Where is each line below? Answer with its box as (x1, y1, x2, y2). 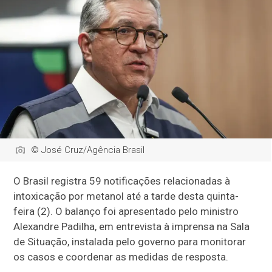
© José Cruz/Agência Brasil (31, 144, 145, 156)
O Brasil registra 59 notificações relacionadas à (13, 175, 231, 188)
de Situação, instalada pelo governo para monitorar (13, 236, 246, 248)
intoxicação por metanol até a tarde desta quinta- (13, 190, 239, 203)
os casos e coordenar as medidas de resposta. (13, 251, 229, 263)
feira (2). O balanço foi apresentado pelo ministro (13, 205, 239, 218)
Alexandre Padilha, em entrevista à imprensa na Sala (13, 220, 250, 233)
